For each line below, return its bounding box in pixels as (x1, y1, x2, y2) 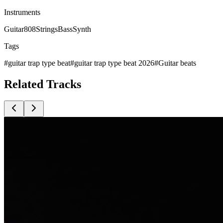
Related (4, 77, 46, 91)
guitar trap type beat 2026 (74, 58, 154, 67)
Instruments (4, 7, 40, 16)
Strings (36, 24, 58, 33)
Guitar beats (158, 58, 196, 67)
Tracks (46, 77, 81, 91)
